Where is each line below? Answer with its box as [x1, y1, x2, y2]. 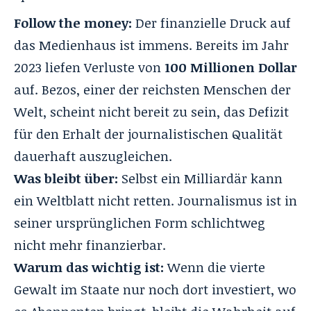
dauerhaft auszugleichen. [14, 146, 172, 165]
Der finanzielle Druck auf [132, 13, 291, 32]
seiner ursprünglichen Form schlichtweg [14, 213, 265, 232]
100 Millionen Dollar [165, 58, 297, 76]
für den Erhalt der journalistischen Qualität [14, 124, 283, 143]
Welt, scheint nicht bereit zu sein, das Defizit [14, 102, 289, 121]
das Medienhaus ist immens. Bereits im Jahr [14, 35, 289, 54]
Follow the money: [14, 13, 132, 32]
